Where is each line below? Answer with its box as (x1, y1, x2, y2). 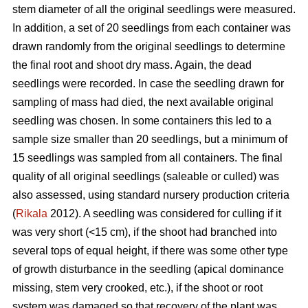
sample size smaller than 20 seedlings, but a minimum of (12, 133, 287, 145)
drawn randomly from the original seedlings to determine (12, 40, 285, 52)
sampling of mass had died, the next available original (12, 96, 274, 108)
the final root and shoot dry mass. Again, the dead (12, 58, 252, 71)
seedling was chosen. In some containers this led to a (12, 114, 272, 126)
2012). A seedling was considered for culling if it (47, 207, 281, 219)
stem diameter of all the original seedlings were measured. (12, 3, 296, 15)
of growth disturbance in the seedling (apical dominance (12, 263, 284, 275)
